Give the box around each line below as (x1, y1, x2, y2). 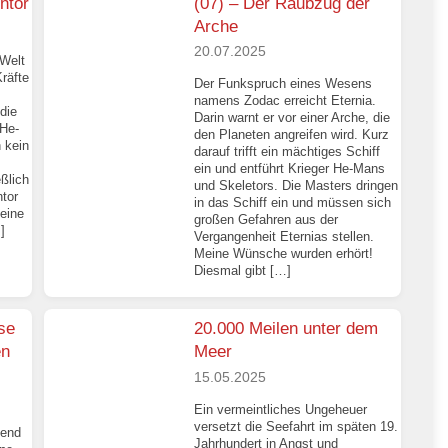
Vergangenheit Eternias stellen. (194, 229, 375, 245)
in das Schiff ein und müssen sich (194, 195, 392, 211)
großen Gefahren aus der (194, 212, 339, 228)
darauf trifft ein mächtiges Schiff (194, 144, 381, 160)
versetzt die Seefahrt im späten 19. (194, 418, 399, 434)
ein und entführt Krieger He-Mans (194, 161, 386, 177)
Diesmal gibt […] (194, 263, 292, 279)
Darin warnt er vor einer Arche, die (194, 110, 391, 126)
